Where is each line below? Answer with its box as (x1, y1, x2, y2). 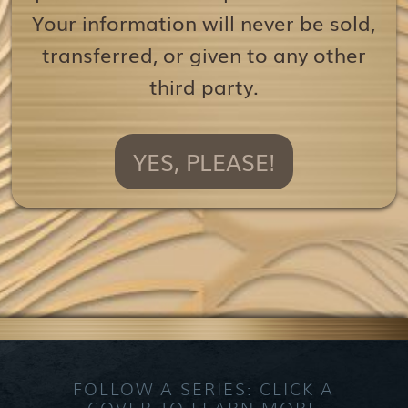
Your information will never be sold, (32, 7, 376, 37)
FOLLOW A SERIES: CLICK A (73, 380, 335, 400)
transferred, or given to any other (41, 39, 366, 69)
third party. (148, 71, 259, 101)
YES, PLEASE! (132, 145, 275, 178)
